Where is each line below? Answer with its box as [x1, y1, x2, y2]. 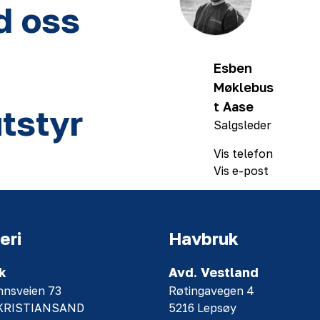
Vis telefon [214, 146, 273, 161]
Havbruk [169, 228, 239, 249]
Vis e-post [214, 164, 269, 178]
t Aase [214, 99, 254, 114]
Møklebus [214, 79, 274, 95]
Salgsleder [214, 118, 271, 132]
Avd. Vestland [169, 264, 259, 280]
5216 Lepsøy [169, 301, 236, 315]
